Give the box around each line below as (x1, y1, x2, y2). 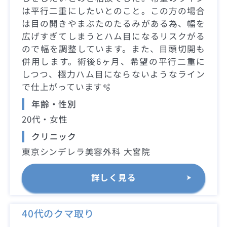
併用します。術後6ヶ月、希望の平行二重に (22, 55, 205, 67)
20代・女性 (22, 112, 68, 125)
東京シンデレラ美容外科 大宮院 (22, 145, 151, 158)
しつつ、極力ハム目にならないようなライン (22, 67, 205, 80)
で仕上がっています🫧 (22, 80, 111, 93)
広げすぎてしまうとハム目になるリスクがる (22, 29, 205, 42)
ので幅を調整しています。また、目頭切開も (22, 42, 205, 55)
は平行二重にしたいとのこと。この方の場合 (22, 4, 205, 17)
